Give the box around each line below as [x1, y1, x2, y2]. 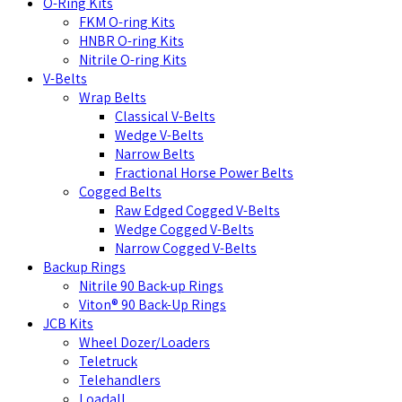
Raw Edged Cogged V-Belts [115, 200, 280, 220]
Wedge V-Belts [115, 125, 204, 144]
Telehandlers [79, 370, 161, 389]
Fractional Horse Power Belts [115, 162, 293, 182]
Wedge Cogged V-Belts [115, 219, 254, 239]
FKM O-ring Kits [79, 12, 175, 31]
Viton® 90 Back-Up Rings [79, 294, 226, 314]
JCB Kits [43, 313, 93, 333]
